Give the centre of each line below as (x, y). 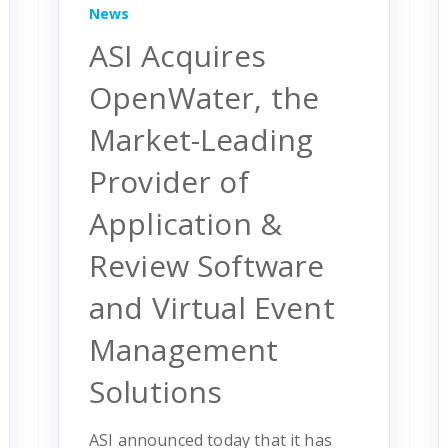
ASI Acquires (177, 55)
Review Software (207, 265)
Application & (186, 223)
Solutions (156, 391)
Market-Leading (201, 139)
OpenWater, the (204, 97)
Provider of (169, 181)
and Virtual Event (212, 307)
